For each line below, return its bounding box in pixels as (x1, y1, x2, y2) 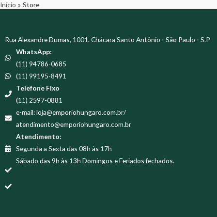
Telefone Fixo (15, 84, 60, 92)
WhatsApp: (15, 47, 52, 56)
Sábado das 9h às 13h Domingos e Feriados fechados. (15, 156, 174, 165)
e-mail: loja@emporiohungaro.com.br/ (15, 108, 126, 116)
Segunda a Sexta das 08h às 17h (15, 144, 112, 153)
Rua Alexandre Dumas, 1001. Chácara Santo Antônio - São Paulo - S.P (5, 35, 210, 44)
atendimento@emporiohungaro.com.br (15, 120, 131, 128)
